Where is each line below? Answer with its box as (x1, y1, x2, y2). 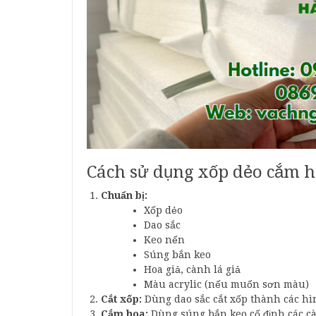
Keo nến (144, 234, 185, 246)
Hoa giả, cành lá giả (144, 264, 241, 276)
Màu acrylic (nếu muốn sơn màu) (144, 279, 309, 291)
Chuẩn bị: (101, 190, 147, 202)
